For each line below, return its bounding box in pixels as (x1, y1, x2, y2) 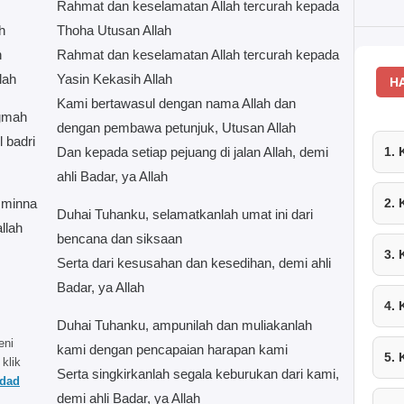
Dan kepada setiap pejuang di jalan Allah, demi (56, 143, 328, 160)
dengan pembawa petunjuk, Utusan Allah (56, 119, 296, 135)
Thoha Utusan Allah (56, 22, 171, 38)
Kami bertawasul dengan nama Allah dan (56, 95, 296, 111)
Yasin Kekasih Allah (56, 70, 172, 87)
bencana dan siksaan (56, 230, 182, 246)
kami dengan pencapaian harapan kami (56, 341, 288, 357)
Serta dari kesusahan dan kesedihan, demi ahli (56, 254, 331, 271)
